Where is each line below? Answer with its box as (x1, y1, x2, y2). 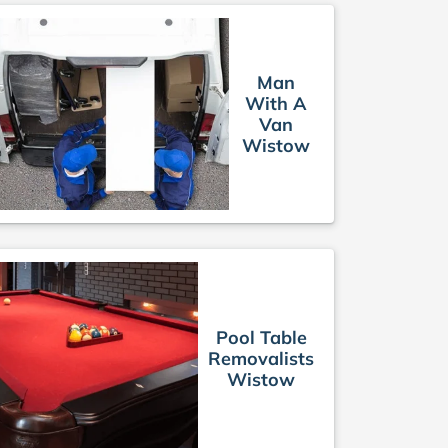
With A (245, 92, 308, 116)
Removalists (208, 346, 314, 370)
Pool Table (215, 325, 307, 349)
